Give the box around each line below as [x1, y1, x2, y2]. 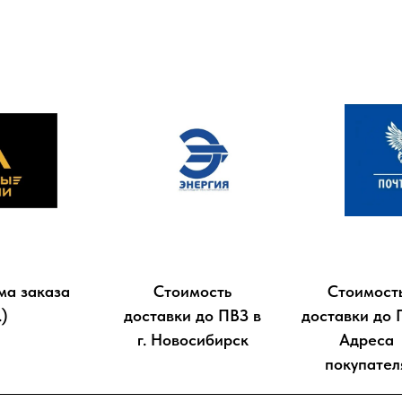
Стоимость [153, 282, 232, 301]
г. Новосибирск [136, 330, 249, 350]
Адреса [338, 330, 394, 350]
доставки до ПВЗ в [124, 306, 261, 326]
